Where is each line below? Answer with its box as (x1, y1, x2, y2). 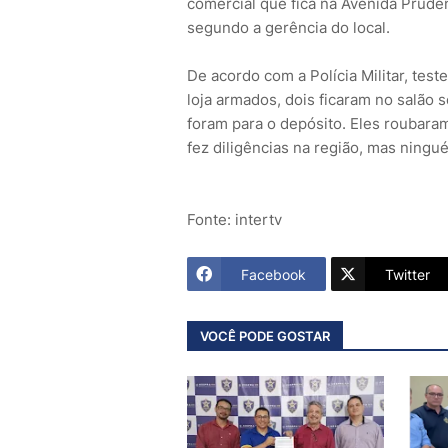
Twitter (385, 265, 430, 283)
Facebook (241, 265, 306, 283)
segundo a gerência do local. (187, 18, 390, 38)
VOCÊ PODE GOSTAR (200, 327, 330, 344)
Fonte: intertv (187, 210, 282, 230)
